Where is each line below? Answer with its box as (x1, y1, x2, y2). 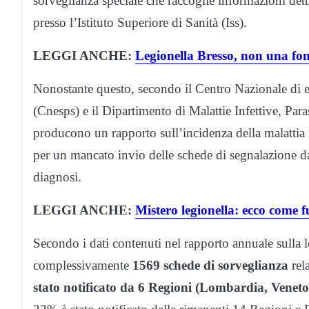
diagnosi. (33, 170, 81, 185)
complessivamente (33, 258, 132, 273)
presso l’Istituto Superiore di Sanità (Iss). (33, 15, 247, 30)
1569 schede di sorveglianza (132, 258, 288, 273)
